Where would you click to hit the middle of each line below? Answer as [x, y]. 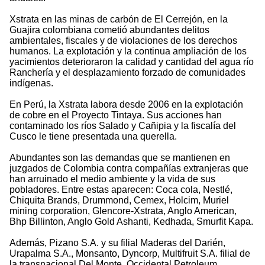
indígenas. [31, 83]
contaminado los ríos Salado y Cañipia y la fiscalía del [123, 126]
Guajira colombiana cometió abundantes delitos [109, 30]
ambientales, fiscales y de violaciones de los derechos [123, 41]
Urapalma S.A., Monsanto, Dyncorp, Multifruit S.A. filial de [130, 254]
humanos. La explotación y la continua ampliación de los [128, 51]
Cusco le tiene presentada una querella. [93, 137]
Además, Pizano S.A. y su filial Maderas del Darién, [117, 243]
